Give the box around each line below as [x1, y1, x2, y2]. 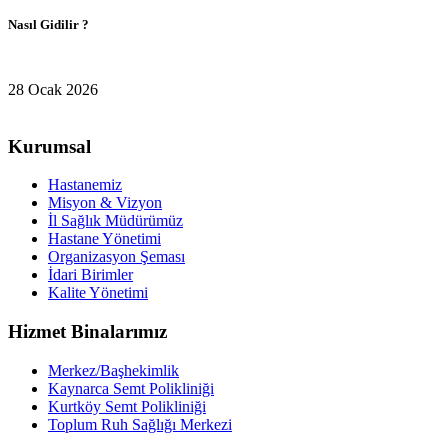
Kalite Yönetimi [48, 284, 148, 302]
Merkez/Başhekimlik [48, 361, 179, 379]
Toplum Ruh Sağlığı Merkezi [48, 415, 232, 433]
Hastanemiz [48, 176, 122, 194]
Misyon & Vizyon [48, 194, 162, 212]
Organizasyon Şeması [48, 248, 185, 266]
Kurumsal [8, 135, 91, 157]
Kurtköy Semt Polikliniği [48, 397, 206, 415]
